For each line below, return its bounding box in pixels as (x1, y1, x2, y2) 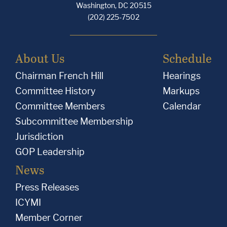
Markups (163, 86, 200, 96)
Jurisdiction (15, 131, 64, 142)
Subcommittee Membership (15, 116, 133, 127)
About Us (15, 50, 64, 66)
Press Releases (15, 182, 79, 193)
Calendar (163, 101, 201, 111)
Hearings (163, 70, 201, 81)
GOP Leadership (15, 146, 85, 157)
